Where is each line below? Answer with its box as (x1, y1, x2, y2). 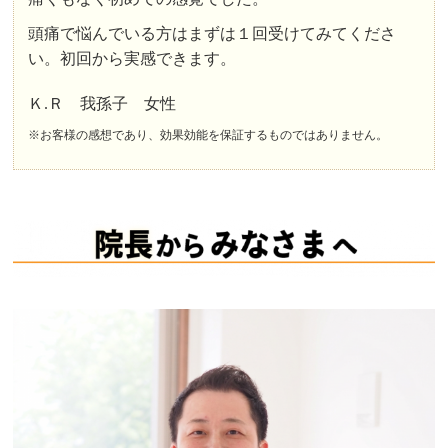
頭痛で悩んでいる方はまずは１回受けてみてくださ (28, 24, 397, 42)
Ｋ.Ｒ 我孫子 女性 (28, 94, 177, 112)
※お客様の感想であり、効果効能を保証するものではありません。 (28, 127, 389, 142)
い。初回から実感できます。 (28, 49, 237, 67)
